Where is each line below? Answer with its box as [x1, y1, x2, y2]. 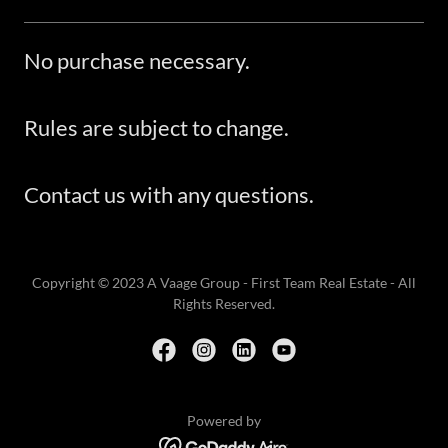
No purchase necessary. [24, 47, 250, 74]
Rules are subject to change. [24, 114, 289, 141]
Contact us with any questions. [24, 181, 314, 208]
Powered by [187, 412, 261, 429]
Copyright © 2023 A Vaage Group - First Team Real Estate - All [32, 274, 416, 291]
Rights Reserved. [173, 295, 275, 312]
